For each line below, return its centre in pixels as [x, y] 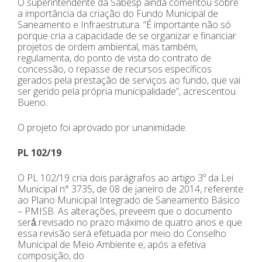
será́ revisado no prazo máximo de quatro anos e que [130, 222]
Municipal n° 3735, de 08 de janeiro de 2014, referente [130, 189]
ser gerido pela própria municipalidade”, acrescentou [127, 91]
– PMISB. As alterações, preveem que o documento [125, 211]
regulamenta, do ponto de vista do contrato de [114, 58]
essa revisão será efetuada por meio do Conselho [122, 233]
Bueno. [32, 102]
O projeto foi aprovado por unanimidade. [102, 127]
